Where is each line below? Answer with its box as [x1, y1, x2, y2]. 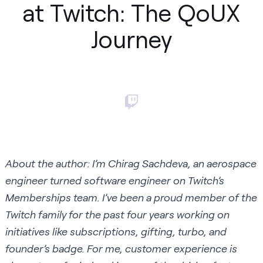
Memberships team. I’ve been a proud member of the [5, 191, 257, 204]
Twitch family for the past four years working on [5, 208, 230, 221]
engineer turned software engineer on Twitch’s [5, 174, 224, 187]
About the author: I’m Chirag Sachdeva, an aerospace [5, 157, 257, 170]
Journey [91, 24, 172, 53]
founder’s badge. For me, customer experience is [5, 242, 237, 255]
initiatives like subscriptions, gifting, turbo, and [5, 225, 227, 238]
